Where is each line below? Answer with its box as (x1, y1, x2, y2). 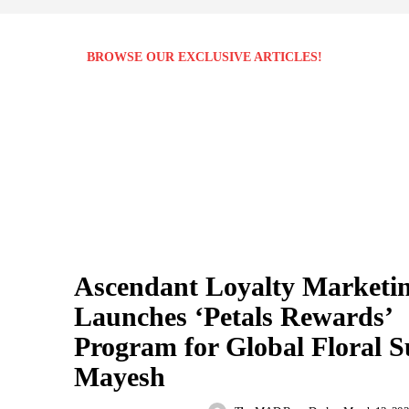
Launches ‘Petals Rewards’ (74, 301, 393, 332)
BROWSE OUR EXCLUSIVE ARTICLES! (87, 49, 322, 64)
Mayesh (74, 362, 165, 393)
